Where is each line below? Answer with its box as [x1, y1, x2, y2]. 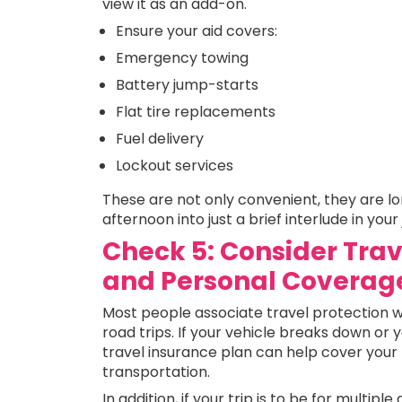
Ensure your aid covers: [116, 21, 277, 42]
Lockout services [116, 155, 233, 177]
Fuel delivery [116, 128, 204, 150]
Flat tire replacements [116, 101, 275, 123]
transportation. [102, 362, 210, 383]
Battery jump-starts [116, 74, 258, 96]
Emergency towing [116, 48, 249, 69]
